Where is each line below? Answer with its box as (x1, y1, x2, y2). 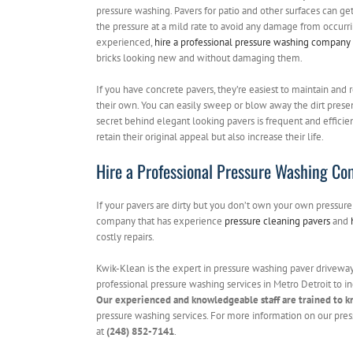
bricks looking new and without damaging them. (96, 51, 303, 65)
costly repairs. (96, 230, 154, 244)
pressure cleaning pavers (225, 214, 330, 229)
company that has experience (96, 214, 225, 229)
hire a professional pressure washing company (154, 35, 351, 50)
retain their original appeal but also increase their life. (96, 130, 324, 144)
